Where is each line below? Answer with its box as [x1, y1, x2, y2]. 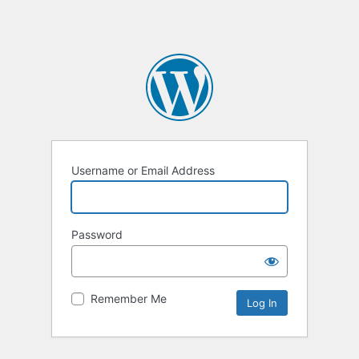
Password [71, 228, 123, 242]
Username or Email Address [71, 163, 215, 178]
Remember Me [91, 292, 167, 306]
